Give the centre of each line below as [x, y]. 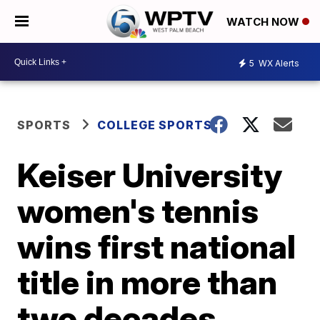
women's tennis [138, 211]
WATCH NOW [264, 22]
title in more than [147, 282]
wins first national [157, 246]
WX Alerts [278, 63]
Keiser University [150, 175]
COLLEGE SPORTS [155, 125]
